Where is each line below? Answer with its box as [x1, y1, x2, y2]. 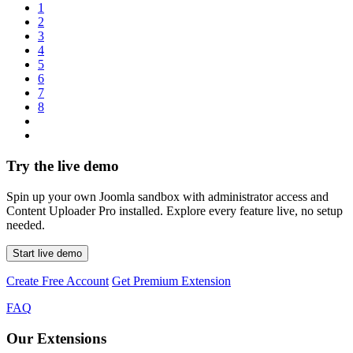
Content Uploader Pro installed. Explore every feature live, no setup [6, 203, 343, 217]
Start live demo [13, 247, 82, 259]
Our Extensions [6, 329, 106, 347]
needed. [6, 217, 45, 232]
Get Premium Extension [112, 273, 231, 288]
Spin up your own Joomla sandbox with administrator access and [6, 189, 329, 203]
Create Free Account [6, 273, 109, 288]
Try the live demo [6, 158, 119, 175]
